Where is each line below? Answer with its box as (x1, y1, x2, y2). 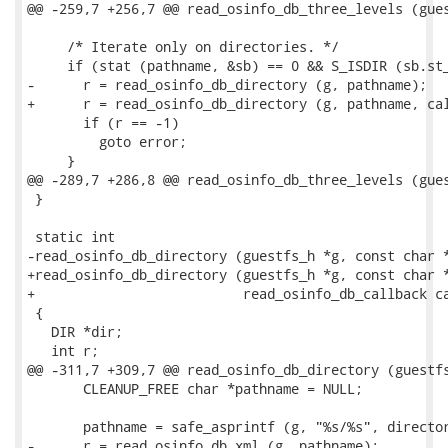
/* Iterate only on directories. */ (27, 37, 339, 56)
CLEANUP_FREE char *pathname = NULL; (27, 379, 363, 398)
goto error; (27, 132, 187, 151)
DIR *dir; (27, 322, 123, 341)
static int (27, 227, 115, 246)
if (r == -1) (27, 113, 179, 132)
